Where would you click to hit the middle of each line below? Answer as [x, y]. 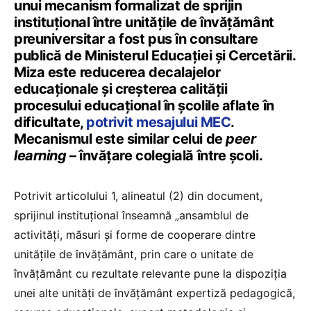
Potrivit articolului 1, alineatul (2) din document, [138, 196]
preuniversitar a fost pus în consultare [136, 39]
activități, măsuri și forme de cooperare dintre [135, 235]
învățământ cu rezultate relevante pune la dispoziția [150, 274]
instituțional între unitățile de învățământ [144, 23]
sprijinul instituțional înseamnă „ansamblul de [131, 216]
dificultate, [50, 123]
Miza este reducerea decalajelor [117, 73]
